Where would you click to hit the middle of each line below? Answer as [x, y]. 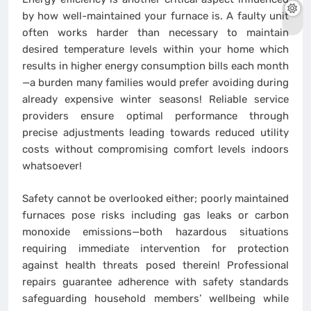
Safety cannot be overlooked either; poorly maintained [155, 198]
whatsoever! [52, 166]
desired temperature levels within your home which [155, 50]
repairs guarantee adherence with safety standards [155, 281]
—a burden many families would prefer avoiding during [155, 83]
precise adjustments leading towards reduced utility [155, 133]
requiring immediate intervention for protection [155, 248]
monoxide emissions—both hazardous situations [155, 232]
